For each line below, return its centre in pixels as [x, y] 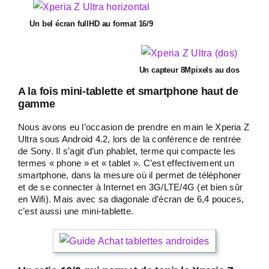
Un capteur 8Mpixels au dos [189, 70]
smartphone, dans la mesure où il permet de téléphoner [130, 175]
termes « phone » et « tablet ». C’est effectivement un [126, 163]
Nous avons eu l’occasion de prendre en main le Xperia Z [134, 127]
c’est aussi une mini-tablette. [76, 211]
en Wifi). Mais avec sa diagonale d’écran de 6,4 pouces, [131, 199]
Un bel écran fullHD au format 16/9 [91, 24]
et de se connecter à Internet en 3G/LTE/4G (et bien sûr [131, 187]
